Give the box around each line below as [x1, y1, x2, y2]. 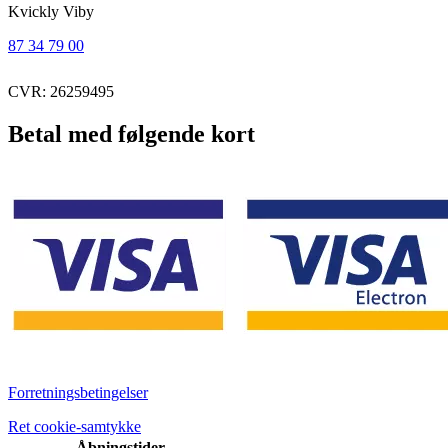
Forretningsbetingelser [8, 383, 148, 401]
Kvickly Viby [8, 2, 94, 20]
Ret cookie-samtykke [8, 417, 141, 435]
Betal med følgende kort [8, 120, 255, 147]
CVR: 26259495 [8, 82, 114, 100]
